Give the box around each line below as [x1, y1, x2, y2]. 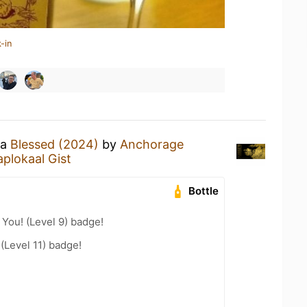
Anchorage [120, 137, 184, 151]
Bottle [188, 184, 219, 197]
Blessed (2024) [10, 137, 99, 151]
